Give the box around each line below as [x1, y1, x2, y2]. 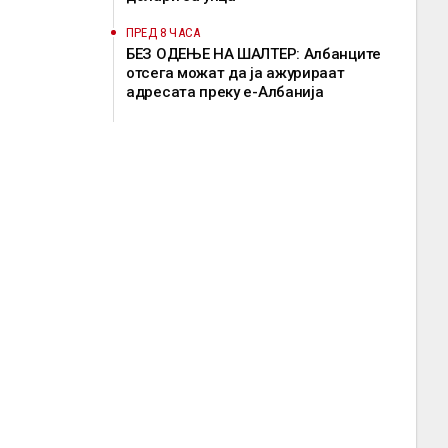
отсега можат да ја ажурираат [126, 64, 345, 82]
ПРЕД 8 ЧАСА [126, 25, 201, 40]
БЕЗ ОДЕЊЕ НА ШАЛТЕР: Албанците [126, 45, 381, 63]
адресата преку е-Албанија [126, 83, 324, 101]
